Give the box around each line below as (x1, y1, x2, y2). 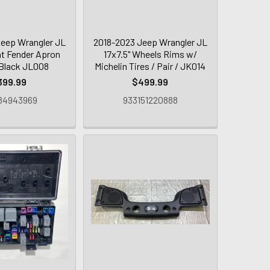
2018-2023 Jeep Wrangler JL (93, 36, 207, 48)
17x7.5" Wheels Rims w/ (103, 48, 197, 60)
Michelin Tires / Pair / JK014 (95, 60, 206, 72)
